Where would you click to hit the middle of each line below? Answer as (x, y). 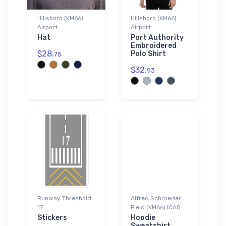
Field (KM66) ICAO (156, 207)
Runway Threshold (64, 198)
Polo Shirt (148, 53)
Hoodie (143, 217)
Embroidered (154, 45)
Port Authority (157, 37)
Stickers (52, 217)
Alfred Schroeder (156, 198)
